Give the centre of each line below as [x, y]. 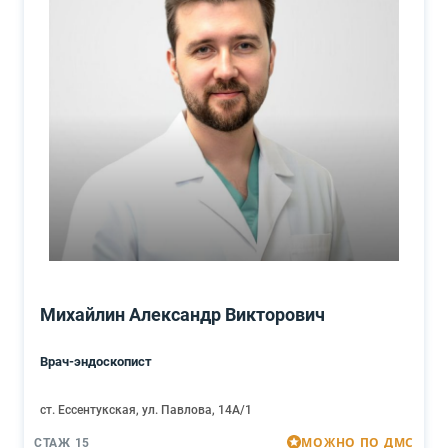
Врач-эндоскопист [96, 361]
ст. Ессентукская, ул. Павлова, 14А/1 [146, 410]
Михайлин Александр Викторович [182, 314]
